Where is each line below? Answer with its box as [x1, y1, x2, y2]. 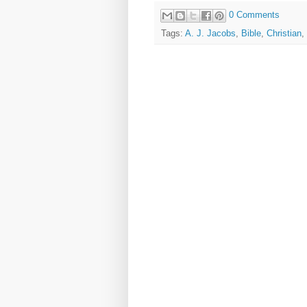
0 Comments [229, 10, 280, 21]
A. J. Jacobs [185, 28, 236, 39]
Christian [267, 28, 302, 39]
